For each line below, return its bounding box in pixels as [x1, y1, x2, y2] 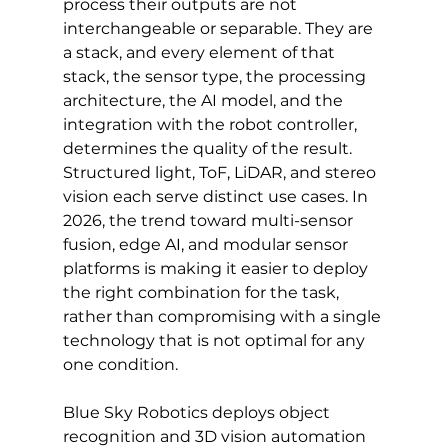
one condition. [62, 354, 178, 374]
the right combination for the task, [62, 282, 343, 302]
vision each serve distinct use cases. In [62, 186, 372, 206]
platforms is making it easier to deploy [62, 258, 372, 278]
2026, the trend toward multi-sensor [62, 210, 357, 230]
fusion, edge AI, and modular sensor [62, 234, 352, 254]
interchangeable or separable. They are [62, 18, 377, 38]
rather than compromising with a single [62, 306, 385, 326]
